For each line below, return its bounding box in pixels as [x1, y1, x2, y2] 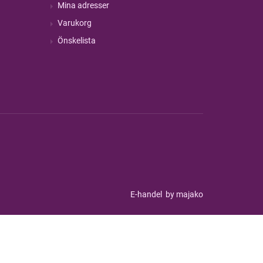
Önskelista [57, 36, 96, 45]
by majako [164, 190, 203, 199]
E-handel [130, 190, 164, 199]
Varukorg [57, 18, 92, 28]
